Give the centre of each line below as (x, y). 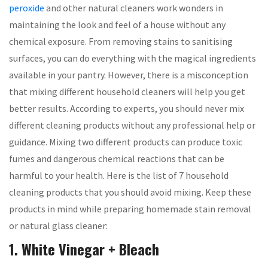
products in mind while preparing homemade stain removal (130, 208)
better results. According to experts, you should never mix (127, 108)
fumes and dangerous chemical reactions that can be (117, 158)
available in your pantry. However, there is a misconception (129, 74)
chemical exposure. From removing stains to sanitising (121, 41)
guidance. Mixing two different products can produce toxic (126, 141)
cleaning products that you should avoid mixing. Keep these (130, 192)
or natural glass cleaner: (58, 225)
